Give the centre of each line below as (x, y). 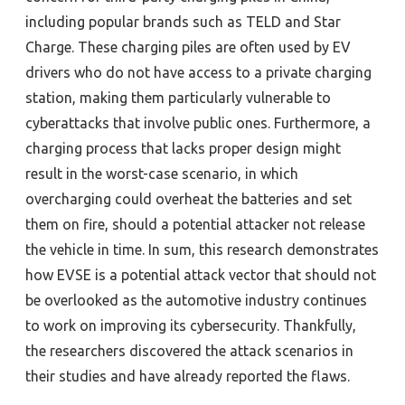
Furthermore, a (322, 122)
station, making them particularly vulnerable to (178, 97)
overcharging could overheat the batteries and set (188, 198)
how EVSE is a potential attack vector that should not (201, 274)
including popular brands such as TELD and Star (183, 21)
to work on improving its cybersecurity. (154, 325)
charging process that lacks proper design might (183, 148)
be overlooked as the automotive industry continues (196, 300)
